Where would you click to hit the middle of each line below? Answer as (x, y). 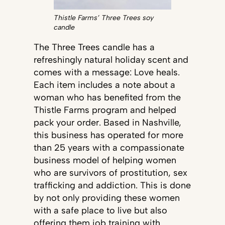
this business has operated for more (108, 135)
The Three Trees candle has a (94, 47)
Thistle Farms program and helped (105, 110)
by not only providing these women (106, 198)
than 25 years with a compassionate (109, 147)
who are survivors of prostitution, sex (110, 173)
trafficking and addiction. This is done (112, 185)
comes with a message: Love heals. (106, 72)
